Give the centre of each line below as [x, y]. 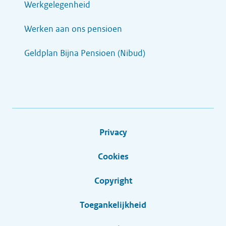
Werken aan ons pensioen [73, 29]
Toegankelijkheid [113, 205]
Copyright [113, 181]
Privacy [113, 132]
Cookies [113, 157]
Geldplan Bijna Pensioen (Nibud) [85, 53]
